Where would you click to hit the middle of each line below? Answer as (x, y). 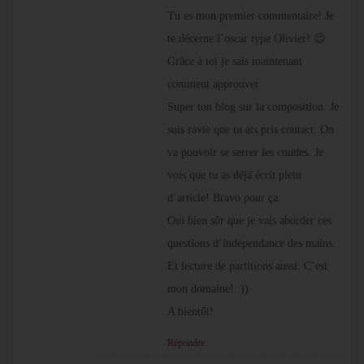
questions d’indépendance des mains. (251, 244)
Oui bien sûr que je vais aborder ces (249, 221)
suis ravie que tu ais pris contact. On (251, 130)
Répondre (186, 343)
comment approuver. (214, 84)
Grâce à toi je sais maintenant (235, 62)
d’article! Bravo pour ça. (224, 198)
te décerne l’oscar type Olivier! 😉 (247, 39)
